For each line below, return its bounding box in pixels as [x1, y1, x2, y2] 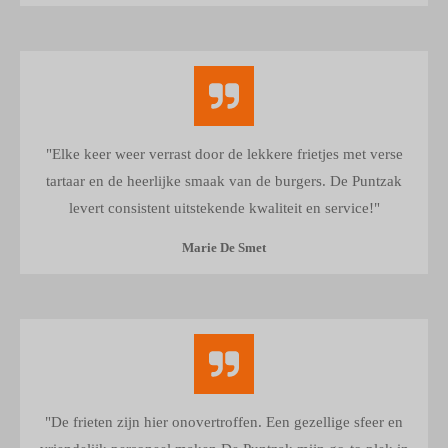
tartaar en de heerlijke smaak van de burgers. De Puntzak [46, 173, 402, 190]
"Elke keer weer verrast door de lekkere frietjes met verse [45, 146, 403, 163]
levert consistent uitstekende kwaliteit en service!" [68, 200, 380, 217]
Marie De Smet [182, 241, 266, 256]
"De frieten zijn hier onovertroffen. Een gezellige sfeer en [45, 414, 403, 431]
